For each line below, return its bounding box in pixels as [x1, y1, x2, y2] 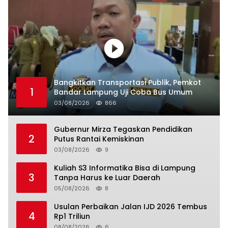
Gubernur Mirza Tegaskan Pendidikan [54, 124, 192, 134]
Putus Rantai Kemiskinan [54, 133, 144, 144]
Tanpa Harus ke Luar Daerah [54, 172, 160, 183]
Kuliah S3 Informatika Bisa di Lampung [54, 162, 195, 173]
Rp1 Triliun [54, 211, 90, 221]
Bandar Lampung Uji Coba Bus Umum [54, 87, 192, 97]
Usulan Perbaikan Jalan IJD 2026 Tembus [54, 201, 207, 212]
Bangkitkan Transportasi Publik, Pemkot [54, 77, 201, 88]
